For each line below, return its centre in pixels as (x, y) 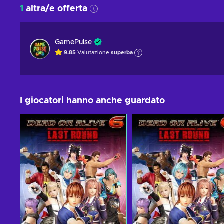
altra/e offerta (55, 9)
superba (122, 53)
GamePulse (73, 42)
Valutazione (94, 53)
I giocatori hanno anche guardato (92, 101)
